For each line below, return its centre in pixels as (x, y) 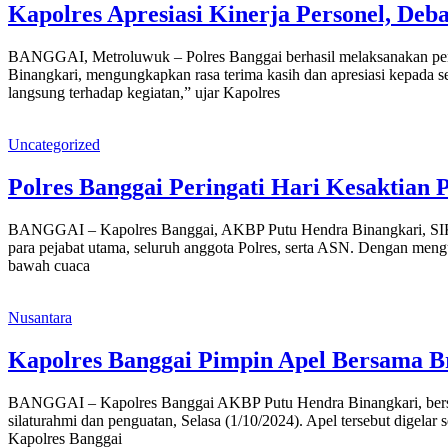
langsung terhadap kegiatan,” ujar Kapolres (144, 93)
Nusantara (40, 317)
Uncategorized (54, 145)
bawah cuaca (49, 265)
